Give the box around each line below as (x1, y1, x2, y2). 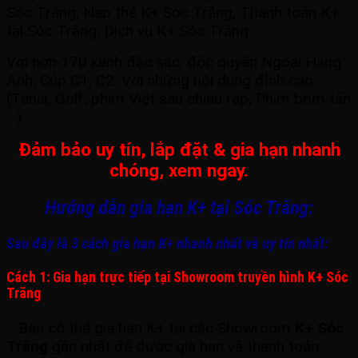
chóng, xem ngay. (109, 160, 249, 181)
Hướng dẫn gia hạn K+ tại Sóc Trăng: (44, 197, 314, 220)
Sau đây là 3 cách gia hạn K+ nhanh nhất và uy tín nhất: (6, 235, 328, 253)
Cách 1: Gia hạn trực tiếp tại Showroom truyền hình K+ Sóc (6, 269, 348, 286)
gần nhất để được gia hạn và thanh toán (48, 336, 319, 356)
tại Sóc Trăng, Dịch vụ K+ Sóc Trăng (6, 22, 249, 41)
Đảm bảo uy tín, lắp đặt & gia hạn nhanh (18, 139, 340, 161)
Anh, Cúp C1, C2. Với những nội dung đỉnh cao (6, 71, 313, 90)
